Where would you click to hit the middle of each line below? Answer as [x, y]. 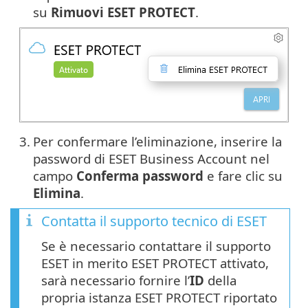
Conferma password [140, 175]
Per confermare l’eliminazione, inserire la [157, 141]
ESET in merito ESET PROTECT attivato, [155, 263]
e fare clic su [243, 175]
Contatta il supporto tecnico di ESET [154, 221]
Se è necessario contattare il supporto [156, 245]
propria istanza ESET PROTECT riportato [159, 297]
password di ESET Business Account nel [151, 158]
